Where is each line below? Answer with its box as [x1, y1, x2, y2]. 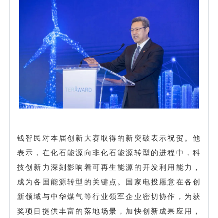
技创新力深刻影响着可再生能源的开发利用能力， [17, 163, 201, 171]
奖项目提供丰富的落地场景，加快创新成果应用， [17, 206, 201, 215]
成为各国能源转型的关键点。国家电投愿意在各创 [17, 177, 201, 186]
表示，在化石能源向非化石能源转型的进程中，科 [17, 148, 201, 157]
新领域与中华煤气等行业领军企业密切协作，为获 [17, 192, 201, 200]
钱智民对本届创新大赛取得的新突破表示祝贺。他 [17, 133, 201, 142]
